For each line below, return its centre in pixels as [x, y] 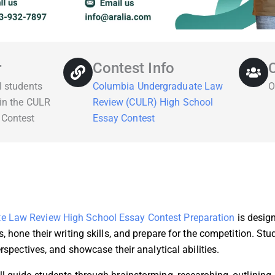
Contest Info [133, 68]
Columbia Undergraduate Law [158, 87]
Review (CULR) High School [153, 103]
